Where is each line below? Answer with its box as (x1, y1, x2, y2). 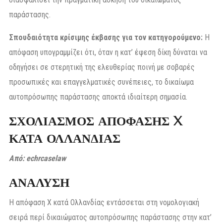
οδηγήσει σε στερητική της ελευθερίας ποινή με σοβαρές (9, 62, 195, 72)
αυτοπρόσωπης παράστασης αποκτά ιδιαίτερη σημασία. (9, 92, 187, 102)
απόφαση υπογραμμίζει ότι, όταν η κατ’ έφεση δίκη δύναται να (9, 48, 207, 57)
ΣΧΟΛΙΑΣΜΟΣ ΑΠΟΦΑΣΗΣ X (9, 113, 182, 129)
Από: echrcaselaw (9, 154, 66, 164)
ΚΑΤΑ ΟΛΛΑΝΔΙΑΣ (9, 131, 120, 147)
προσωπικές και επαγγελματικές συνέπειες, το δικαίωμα (9, 77, 194, 87)
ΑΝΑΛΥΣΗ (9, 175, 69, 191)
